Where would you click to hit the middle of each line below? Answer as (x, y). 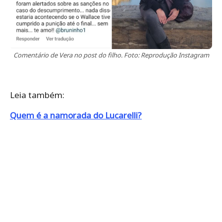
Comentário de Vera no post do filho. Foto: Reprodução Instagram (111, 55)
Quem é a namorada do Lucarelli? (76, 115)
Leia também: (37, 95)
